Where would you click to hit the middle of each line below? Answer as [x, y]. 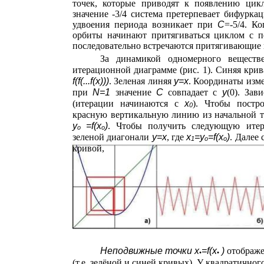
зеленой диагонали [112, 137]
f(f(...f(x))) [91, 81]
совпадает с [195, 92]
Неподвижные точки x [150, 251]
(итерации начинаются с [129, 103]
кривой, [88, 148]
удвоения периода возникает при [145, 24]
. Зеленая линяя [142, 81]
